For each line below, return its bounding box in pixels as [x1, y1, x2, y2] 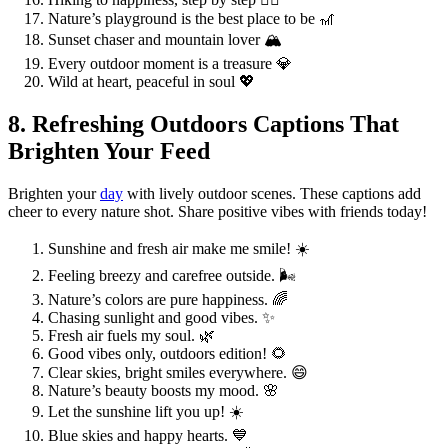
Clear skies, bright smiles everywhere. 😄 [48, 363, 308, 381]
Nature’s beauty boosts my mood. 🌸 [48, 381, 279, 399]
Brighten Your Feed [8, 137, 210, 164]
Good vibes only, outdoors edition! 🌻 [48, 344, 287, 362]
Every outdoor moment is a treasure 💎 [48, 54, 292, 72]
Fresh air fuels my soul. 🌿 [48, 326, 215, 344]
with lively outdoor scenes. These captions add [123, 184, 421, 202]
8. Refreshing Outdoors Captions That [8, 110, 399, 137]
